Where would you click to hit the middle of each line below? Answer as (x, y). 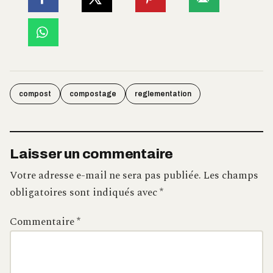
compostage (93, 94)
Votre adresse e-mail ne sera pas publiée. (105, 175)
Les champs (231, 175)
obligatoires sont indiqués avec (85, 192)
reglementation (163, 94)
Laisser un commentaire (92, 154)
